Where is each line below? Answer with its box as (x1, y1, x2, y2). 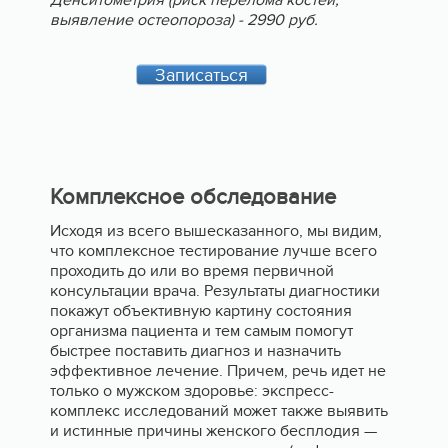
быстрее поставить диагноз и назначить (50, 340, 341, 361)
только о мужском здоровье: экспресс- (50, 380, 334, 401)
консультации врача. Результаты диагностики (50, 280, 380, 301)
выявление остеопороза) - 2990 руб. (50, 9, 318, 30)
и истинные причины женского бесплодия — (50, 420, 377, 441)
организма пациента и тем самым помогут (50, 320, 353, 341)
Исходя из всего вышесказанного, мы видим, (50, 220, 382, 241)
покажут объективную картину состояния (50, 300, 352, 321)
